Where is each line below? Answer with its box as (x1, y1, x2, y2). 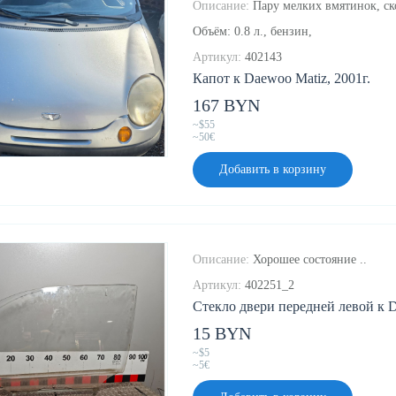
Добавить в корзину (219, 163, 326, 177)
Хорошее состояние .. (253, 253, 367, 267)
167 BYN (193, 95, 260, 116)
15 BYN (193, 324, 251, 344)
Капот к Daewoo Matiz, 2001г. (193, 71, 370, 87)
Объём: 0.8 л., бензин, (193, 25, 312, 39)
